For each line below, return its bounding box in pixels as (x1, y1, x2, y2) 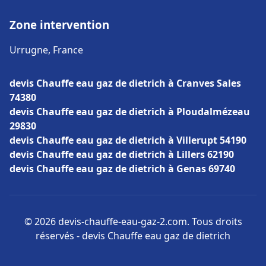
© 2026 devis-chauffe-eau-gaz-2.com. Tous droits (24, 215, 242, 228)
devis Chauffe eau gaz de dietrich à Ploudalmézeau (9, 105, 250, 118)
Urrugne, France (9, 43, 83, 56)
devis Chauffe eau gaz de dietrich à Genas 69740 (9, 162, 235, 175)
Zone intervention (9, 17, 109, 32)
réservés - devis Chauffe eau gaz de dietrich (36, 229, 230, 242)
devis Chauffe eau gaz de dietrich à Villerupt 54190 (9, 134, 246, 147)
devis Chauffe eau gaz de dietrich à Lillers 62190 (9, 148, 234, 161)
